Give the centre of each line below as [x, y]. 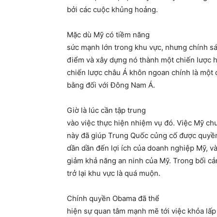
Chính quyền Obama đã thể [113, 199]
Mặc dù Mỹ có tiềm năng [108, 35]
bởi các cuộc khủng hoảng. [112, 10]
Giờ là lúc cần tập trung [106, 110]
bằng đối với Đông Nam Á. [111, 85]
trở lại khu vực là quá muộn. [114, 173]
